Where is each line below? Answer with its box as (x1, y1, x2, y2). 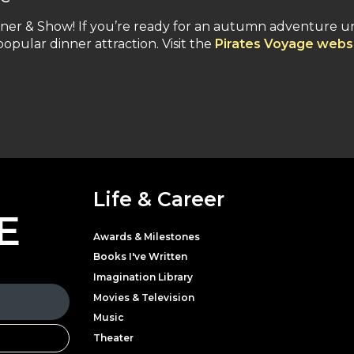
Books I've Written (93, 250, 187, 263)
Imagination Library (93, 270, 193, 283)
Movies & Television (93, 291, 194, 303)
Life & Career (93, 186, 224, 211)
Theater (93, 331, 134, 344)
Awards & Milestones (93, 230, 200, 243)
